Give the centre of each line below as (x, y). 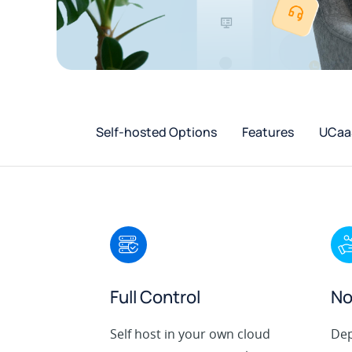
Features (268, 132)
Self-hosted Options (156, 132)
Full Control (155, 297)
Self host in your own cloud (190, 334)
